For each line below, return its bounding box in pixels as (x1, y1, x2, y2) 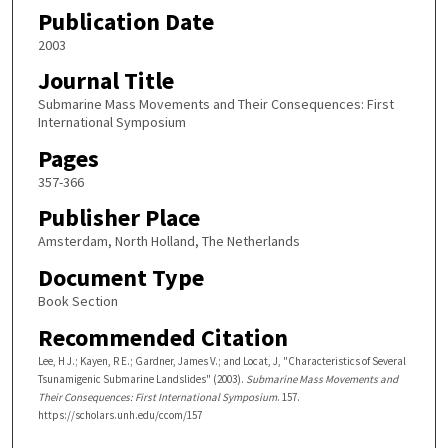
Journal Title (37, 65, 174, 97)
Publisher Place (37, 202, 200, 234)
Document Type (37, 262, 204, 294)
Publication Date (37, 5, 214, 37)
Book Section (37, 292, 118, 311)
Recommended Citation (37, 321, 288, 353)
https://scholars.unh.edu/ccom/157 (37, 407, 202, 422)
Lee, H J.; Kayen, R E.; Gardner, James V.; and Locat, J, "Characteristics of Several (37, 353, 406, 368)
